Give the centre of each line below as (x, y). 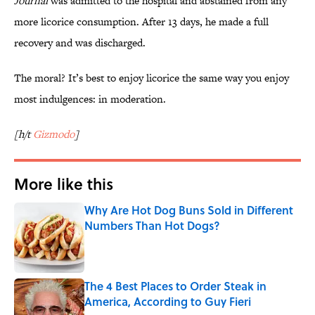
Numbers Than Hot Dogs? (152, 226)
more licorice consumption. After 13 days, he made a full (141, 22)
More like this (64, 184)
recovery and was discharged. (80, 43)
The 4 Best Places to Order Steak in (175, 286)
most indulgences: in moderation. (90, 99)
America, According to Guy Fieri (168, 302)
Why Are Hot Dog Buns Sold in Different (189, 210)
